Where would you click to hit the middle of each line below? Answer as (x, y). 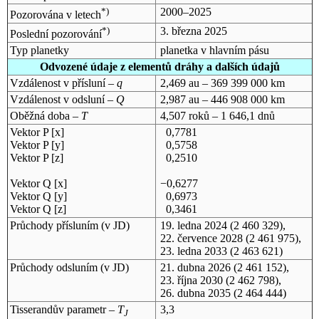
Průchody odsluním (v (61, 267)
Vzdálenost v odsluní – (63, 99)
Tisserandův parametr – (63, 309)
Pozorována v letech (55, 15)
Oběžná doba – (45, 115)
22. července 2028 (201, 238)
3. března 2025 (193, 31)
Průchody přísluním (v (61, 225)
